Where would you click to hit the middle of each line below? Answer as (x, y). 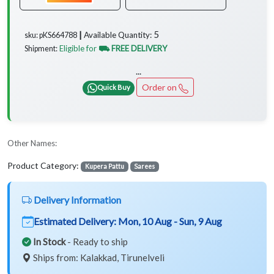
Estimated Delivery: (76, 221)
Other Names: (32, 143)
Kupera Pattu (104, 167)
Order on (160, 87)
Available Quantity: (118, 35)
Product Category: (44, 166)
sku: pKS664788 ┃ (54, 35)
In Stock (49, 242)
